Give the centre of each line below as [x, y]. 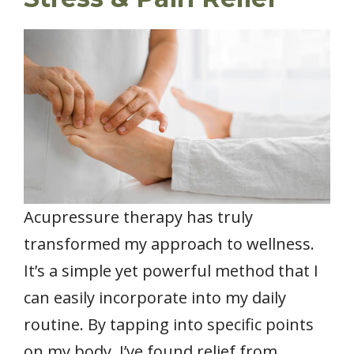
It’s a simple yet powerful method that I [171, 271]
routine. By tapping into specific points [169, 325]
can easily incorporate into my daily [155, 298]
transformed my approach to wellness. [169, 244]
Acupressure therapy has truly [138, 217]
